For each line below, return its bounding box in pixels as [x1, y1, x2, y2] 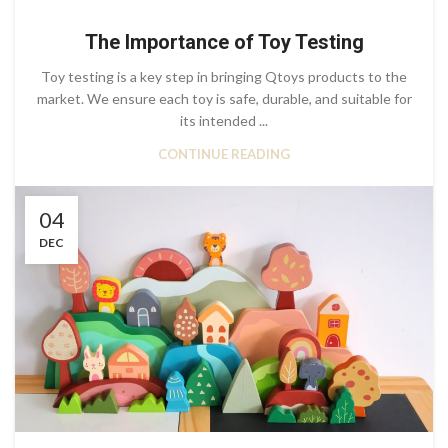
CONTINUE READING [158, 146, 290, 163]
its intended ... [180, 112, 268, 130]
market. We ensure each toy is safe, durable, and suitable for [36, 90, 412, 108]
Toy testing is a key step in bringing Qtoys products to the [41, 68, 407, 86]
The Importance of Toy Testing [84, 30, 364, 55]
